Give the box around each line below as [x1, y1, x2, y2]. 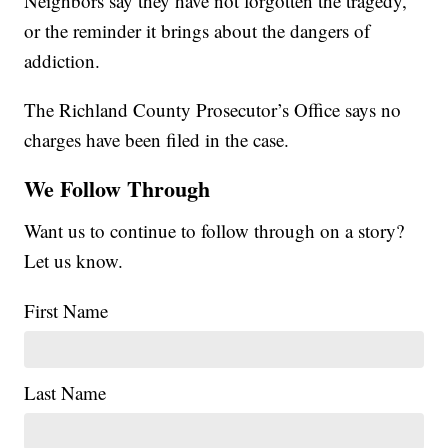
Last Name [24, 379, 107, 405]
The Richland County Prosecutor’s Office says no [24, 96, 402, 122]
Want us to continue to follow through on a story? [24, 217, 405, 243]
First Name [24, 297, 109, 323]
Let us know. [24, 247, 124, 273]
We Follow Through [24, 171, 211, 205]
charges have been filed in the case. [24, 126, 290, 152]
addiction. [24, 47, 101, 73]
